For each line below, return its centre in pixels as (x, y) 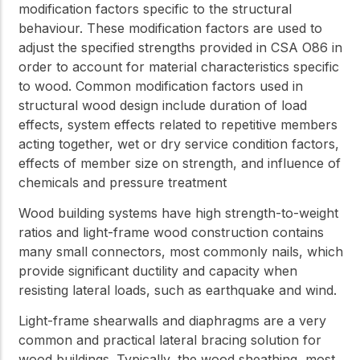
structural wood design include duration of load (163, 105)
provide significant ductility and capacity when (158, 270)
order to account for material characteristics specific (179, 66)
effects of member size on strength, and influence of (180, 163)
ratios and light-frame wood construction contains (171, 232)
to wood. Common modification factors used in (161, 86)
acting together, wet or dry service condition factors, (179, 143)
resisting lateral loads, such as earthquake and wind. (178, 290)
